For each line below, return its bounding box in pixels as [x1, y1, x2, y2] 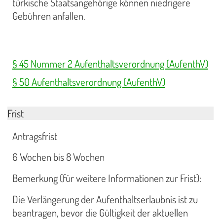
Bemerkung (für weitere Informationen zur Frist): [12, 172, 201, 185]
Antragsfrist [12, 129, 57, 143]
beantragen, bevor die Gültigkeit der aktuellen [12, 206, 188, 219]
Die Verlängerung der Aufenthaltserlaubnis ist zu [12, 192, 198, 206]
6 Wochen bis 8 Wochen [12, 150, 105, 164]
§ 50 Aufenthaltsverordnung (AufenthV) [12, 75, 165, 89]
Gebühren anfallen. [12, 9, 85, 23]
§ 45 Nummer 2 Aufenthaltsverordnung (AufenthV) [12, 57, 208, 70]
